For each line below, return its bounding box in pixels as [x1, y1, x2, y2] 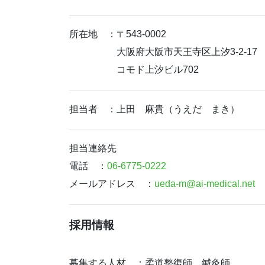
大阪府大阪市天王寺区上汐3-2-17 [69, 47, 257, 57]
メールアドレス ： [69, 178, 154, 189]
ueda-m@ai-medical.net [154, 178, 255, 189]
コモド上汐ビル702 [69, 64, 199, 75]
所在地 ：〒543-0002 [69, 29, 166, 40]
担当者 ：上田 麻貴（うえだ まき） [69, 104, 240, 114]
